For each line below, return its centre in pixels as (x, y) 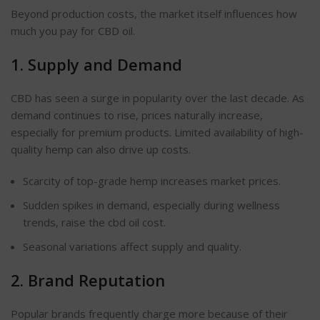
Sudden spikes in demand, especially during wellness (151, 205)
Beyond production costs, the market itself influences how (154, 14)
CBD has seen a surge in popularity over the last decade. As (157, 98)
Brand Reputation (96, 280)
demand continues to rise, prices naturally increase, (137, 115)
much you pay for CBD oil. (73, 31)
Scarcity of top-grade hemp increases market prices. (152, 181)
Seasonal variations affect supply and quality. (132, 247)
